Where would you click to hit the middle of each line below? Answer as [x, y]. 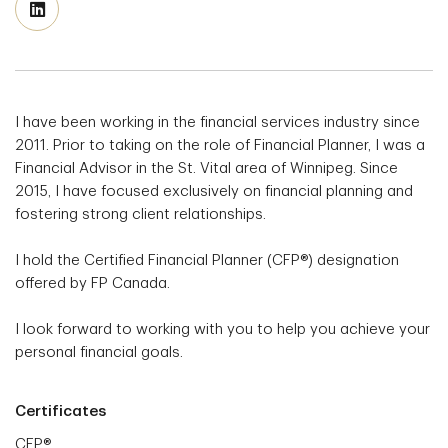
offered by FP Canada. [92, 283]
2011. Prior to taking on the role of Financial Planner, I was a [220, 145]
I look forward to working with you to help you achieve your [222, 329]
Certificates [60, 411]
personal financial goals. [99, 352]
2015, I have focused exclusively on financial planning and [214, 191]
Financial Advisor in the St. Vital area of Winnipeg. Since [206, 168]
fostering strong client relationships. [140, 214]
